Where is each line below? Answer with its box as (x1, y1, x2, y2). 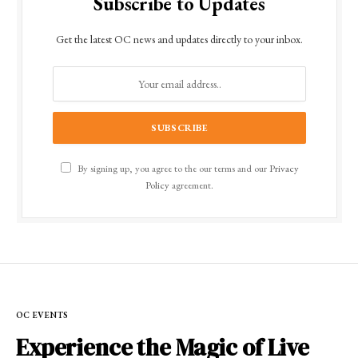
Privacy (268, 161, 299, 176)
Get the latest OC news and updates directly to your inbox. (56, 32, 303, 47)
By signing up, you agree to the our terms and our (74, 161, 269, 176)
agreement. (169, 178, 213, 193)
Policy (145, 178, 169, 193)
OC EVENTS (16, 309, 68, 321)
